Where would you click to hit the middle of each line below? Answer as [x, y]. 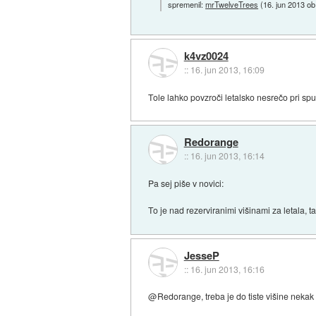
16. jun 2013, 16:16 [227, 269]
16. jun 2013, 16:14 [227, 156]
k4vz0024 [206, 56]
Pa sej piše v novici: [186, 183]
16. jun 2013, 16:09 [227, 70]
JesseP [201, 255]
